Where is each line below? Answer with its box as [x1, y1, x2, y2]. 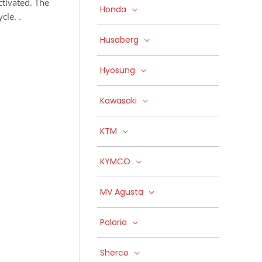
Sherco [100, 247, 129, 258]
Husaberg [100, 34, 139, 46]
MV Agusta [100, 186, 143, 198]
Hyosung [100, 64, 135, 76]
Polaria [100, 216, 127, 228]
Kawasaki [100, 95, 137, 106]
